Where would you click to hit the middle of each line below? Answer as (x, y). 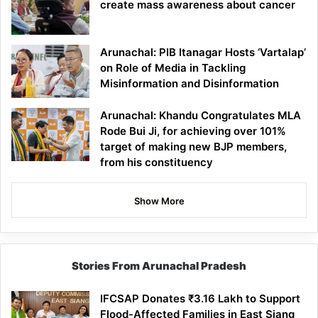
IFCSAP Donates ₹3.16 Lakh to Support (200, 299)
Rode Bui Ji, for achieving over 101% (193, 131)
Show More (159, 201)
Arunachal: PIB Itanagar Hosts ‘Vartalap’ (203, 53)
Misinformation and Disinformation (190, 84)
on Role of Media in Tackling (173, 68)
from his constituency (157, 163)
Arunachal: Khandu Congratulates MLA (201, 116)
